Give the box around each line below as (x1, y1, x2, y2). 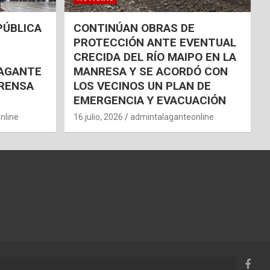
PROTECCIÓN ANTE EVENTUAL (73, 36, 236, 50)
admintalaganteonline (130, 112, 214, 122)
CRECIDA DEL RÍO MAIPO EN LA (73, 50, 236, 64)
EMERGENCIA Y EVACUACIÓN (73, 93, 226, 108)
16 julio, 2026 (73, 112, 123, 122)
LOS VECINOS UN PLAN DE (73, 79, 211, 93)
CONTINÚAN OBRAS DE (73, 21, 195, 36)
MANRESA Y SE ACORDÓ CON (73, 64, 228, 79)
